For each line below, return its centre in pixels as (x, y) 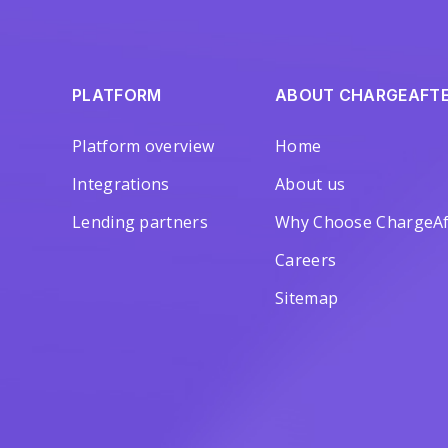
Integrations (121, 184)
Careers (306, 260)
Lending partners (140, 222)
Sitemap (307, 298)
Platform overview (143, 146)
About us (310, 184)
